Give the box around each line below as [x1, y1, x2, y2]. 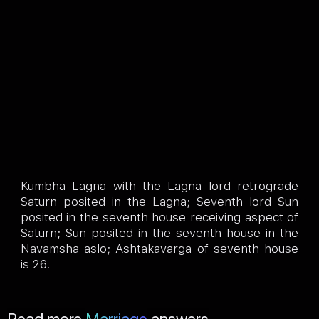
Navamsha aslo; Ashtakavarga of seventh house [20, 241, 299, 256]
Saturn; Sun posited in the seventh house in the [20, 226, 299, 241]
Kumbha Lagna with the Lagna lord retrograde [20, 179, 299, 194]
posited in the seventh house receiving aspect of [20, 210, 299, 225]
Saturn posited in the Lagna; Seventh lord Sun [20, 194, 299, 209]
